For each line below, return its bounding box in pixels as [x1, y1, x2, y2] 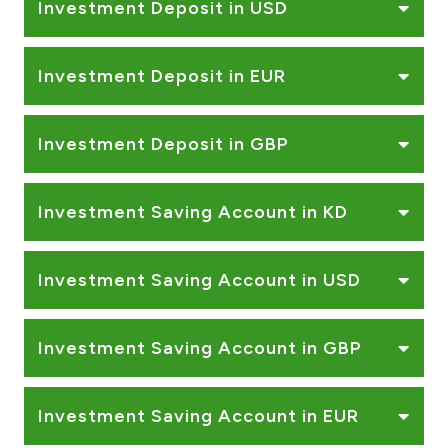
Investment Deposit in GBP [38, 132, 289, 155]
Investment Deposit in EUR [38, 64, 286, 87]
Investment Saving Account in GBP [38, 336, 362, 359]
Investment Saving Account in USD [38, 268, 361, 291]
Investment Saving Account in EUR [38, 404, 359, 427]
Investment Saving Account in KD [38, 200, 348, 223]
